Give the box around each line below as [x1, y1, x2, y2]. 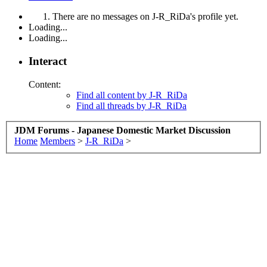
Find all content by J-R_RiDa [76, 89, 187, 100]
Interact [29, 54, 67, 67]
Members [40, 136, 75, 147]
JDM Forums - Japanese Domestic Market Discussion [14, 125, 231, 136]
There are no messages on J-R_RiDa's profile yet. [52, 11, 238, 22]
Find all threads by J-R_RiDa [76, 100, 187, 111]
